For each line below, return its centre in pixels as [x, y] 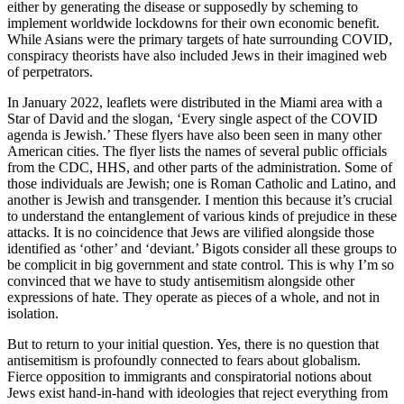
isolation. [33, 313]
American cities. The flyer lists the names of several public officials [197, 151]
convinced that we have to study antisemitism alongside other [181, 280]
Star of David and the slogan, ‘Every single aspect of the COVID [193, 118]
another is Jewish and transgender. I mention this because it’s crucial [200, 199]
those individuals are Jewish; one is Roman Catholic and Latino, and [202, 183]
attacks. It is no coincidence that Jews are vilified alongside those [191, 232]
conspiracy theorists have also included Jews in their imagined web [197, 55]
